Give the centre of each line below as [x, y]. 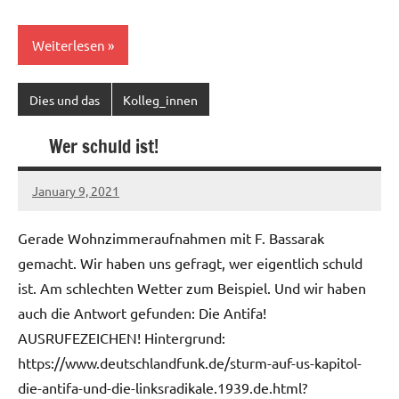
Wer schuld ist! [104, 147]
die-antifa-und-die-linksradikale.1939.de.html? [163, 388]
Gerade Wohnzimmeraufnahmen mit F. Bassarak [171, 238]
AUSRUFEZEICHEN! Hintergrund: [122, 338]
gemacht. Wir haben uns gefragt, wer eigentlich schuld [190, 263]
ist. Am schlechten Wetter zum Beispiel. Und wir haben [192, 288]
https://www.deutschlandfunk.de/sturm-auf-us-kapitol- [190, 363]
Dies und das [64, 99]
